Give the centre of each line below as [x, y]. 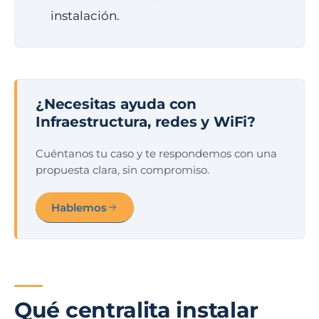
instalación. [85, 16]
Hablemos [79, 207]
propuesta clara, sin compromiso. [122, 170]
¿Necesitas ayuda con [116, 104]
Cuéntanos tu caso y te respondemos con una [156, 153]
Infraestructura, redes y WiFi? [146, 122]
